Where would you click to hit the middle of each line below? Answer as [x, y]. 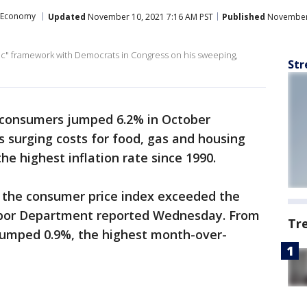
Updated [67, 16]
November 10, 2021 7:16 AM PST [149, 16]
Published [244, 16]
